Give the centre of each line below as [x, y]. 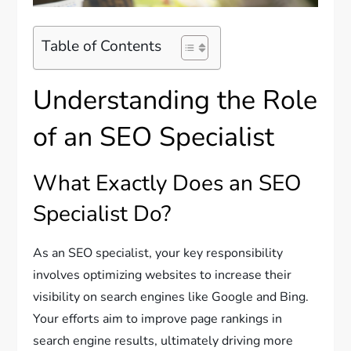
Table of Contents [102, 46]
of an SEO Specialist [154, 138]
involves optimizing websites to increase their [163, 275]
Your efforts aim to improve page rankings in [158, 319]
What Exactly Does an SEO [167, 184]
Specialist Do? [102, 214]
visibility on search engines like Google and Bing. [171, 297]
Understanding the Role [175, 101]
